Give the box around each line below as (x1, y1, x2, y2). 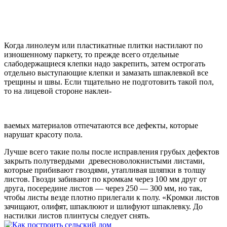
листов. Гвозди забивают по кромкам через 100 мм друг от (4, 174, 207, 183)
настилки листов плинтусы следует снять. (4, 211, 150, 220)
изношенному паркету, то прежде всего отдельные (4, 50, 179, 59)
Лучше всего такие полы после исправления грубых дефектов (4, 147, 219, 156)
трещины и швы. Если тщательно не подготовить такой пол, (4, 77, 214, 86)
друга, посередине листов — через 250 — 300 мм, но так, (4, 183, 202, 193)
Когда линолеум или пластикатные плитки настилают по (4, 41, 203, 50)
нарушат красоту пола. (4, 130, 83, 139)
